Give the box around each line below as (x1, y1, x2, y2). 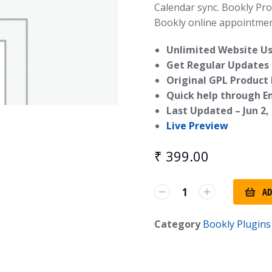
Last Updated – (166, 104, 243, 117)
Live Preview (166, 119, 228, 132)
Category (154, 217, 200, 231)
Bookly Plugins (203, 217, 271, 231)
